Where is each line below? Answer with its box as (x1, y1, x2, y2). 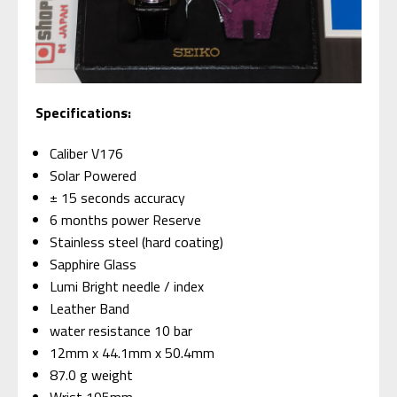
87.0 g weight (50, 364, 134, 386)
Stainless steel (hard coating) (50, 231, 224, 253)
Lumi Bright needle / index (50, 276, 205, 298)
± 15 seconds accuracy (50, 187, 186, 209)
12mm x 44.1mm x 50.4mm (50, 342, 215, 364)
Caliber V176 (50, 143, 124, 165)
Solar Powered (50, 165, 137, 187)
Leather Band (50, 298, 130, 320)
